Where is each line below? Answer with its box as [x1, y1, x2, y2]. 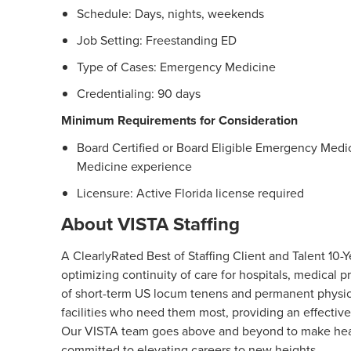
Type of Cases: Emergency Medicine [77, 58, 276, 75]
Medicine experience [77, 157, 192, 175]
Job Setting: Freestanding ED [77, 31, 237, 49]
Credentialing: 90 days [77, 85, 201, 102]
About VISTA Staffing [61, 210, 240, 237]
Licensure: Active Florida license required [77, 184, 304, 201]
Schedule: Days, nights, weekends [77, 5, 264, 22]
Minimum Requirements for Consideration [61, 111, 298, 129]
